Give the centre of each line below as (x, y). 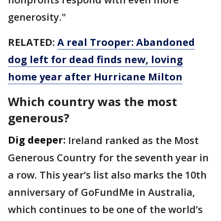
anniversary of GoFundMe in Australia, (101, 192)
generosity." (37, 17)
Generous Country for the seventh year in (108, 158)
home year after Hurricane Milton (95, 77)
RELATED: (33, 42)
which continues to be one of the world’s (105, 210)
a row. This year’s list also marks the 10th (107, 175)
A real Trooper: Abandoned (126, 42)
